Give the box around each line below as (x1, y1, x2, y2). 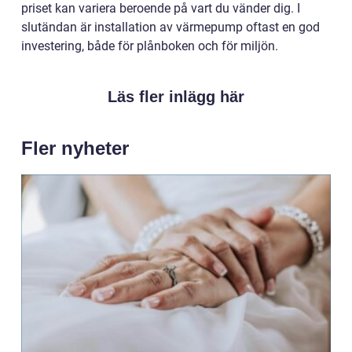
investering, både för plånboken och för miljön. (21, 38, 278, 54)
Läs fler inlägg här (108, 88, 244, 106)
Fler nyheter (21, 137, 129, 159)
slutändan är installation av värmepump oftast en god (21, 20, 320, 35)
